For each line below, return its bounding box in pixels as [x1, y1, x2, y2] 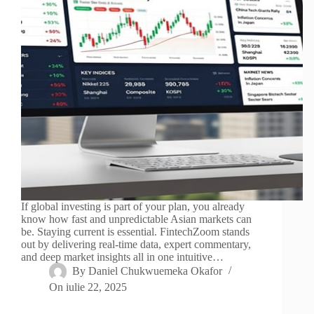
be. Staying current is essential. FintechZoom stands [21, 226, 250, 238]
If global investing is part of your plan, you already [21, 200, 245, 213]
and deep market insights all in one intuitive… [21, 251, 224, 264]
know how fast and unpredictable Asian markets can [21, 213, 252, 226]
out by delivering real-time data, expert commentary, [21, 238, 251, 251]
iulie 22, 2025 [66, 281, 128, 294]
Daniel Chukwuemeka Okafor [88, 265, 223, 278]
